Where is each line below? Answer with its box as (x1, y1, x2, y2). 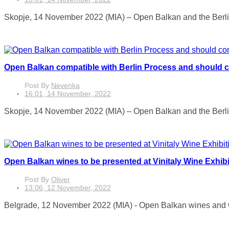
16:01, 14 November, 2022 (25, 89, 111, 98)
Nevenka (51, 81, 80, 89)
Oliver (51, 175, 70, 184)
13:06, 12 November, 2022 (25, 184, 111, 192)
